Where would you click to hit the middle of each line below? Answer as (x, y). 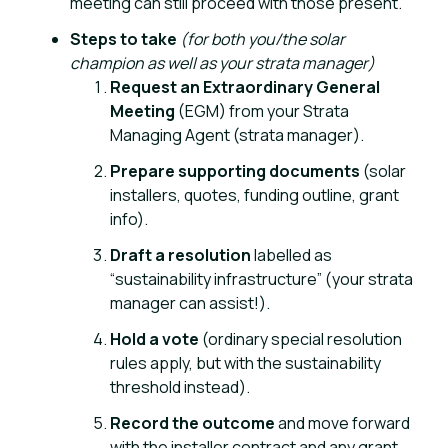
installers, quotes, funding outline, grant (254, 195)
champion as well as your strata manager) (222, 63)
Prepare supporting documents (235, 171)
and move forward (342, 423)
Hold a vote (154, 339)
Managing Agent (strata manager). (237, 135)
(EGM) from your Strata (262, 111)
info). (129, 219)
